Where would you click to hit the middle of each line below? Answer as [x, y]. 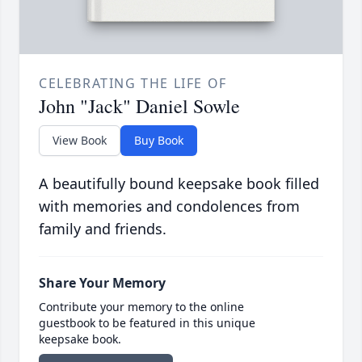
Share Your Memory [102, 283]
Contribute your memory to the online [141, 307]
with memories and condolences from [169, 206]
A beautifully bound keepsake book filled [179, 184]
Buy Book [159, 141]
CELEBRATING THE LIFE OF [133, 84]
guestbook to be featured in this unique [147, 323]
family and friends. [103, 229]
